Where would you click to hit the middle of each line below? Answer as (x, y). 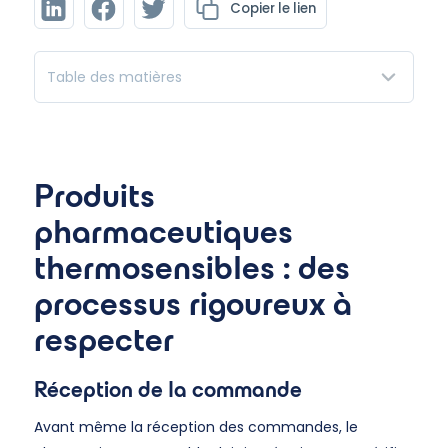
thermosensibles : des (191, 267)
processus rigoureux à (192, 303)
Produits (94, 195)
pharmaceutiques (163, 231)
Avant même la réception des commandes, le (195, 427)
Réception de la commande (167, 389)
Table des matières (114, 77)
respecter (103, 339)
